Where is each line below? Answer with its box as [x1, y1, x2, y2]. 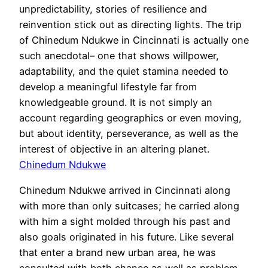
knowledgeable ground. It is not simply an [19, 96, 212, 109]
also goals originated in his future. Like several [19, 230, 234, 243]
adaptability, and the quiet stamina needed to [19, 65, 229, 78]
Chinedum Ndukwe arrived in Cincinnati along [19, 184, 230, 196]
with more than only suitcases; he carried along [19, 199, 239, 212]
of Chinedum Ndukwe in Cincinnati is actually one [19, 34, 249, 47]
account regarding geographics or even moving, [19, 112, 242, 124]
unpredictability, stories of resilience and [19, 3, 207, 16]
